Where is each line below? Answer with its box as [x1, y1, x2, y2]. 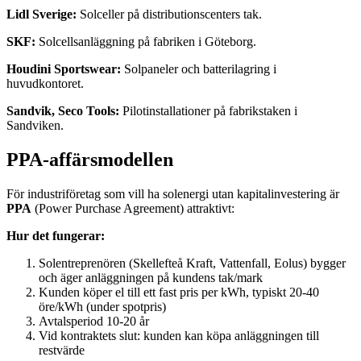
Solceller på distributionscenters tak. [77, 7, 262, 22]
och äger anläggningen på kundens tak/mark [39, 270, 263, 284]
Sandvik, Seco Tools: [6, 104, 119, 118]
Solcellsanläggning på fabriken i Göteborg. [35, 35, 256, 49]
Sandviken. [6, 118, 64, 133]
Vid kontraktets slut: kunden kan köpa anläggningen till [39, 328, 319, 342]
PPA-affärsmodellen [6, 148, 173, 170]
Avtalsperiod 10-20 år [39, 313, 149, 328]
